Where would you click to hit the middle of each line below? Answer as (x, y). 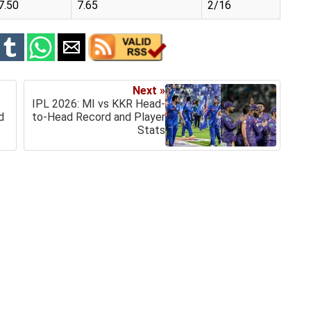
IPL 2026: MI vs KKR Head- (99, 103)
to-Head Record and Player (99, 117)
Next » (149, 90)
